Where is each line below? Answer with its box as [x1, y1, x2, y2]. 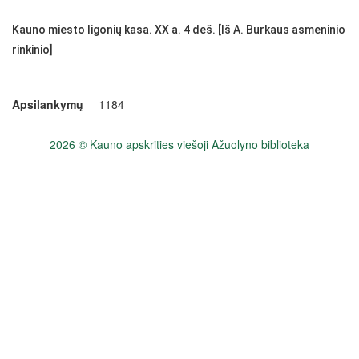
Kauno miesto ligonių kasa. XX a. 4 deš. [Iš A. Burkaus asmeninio [12, 23, 345, 37]
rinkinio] [12, 43, 53, 57]
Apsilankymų [12, 96, 83, 113]
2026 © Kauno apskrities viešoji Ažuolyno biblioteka [50, 136, 309, 153]
